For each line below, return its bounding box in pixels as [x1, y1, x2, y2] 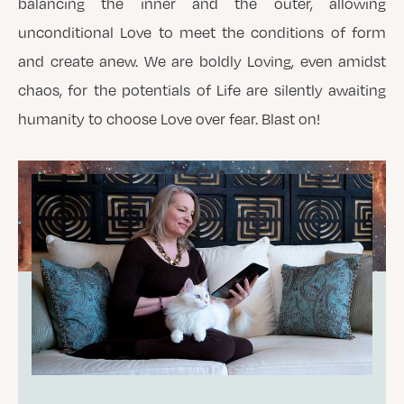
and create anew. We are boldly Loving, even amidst [18, 52, 386, 71]
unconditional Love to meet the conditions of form [18, 23, 386, 42]
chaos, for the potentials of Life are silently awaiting [18, 81, 386, 100]
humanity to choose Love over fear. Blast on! [18, 110, 320, 129]
